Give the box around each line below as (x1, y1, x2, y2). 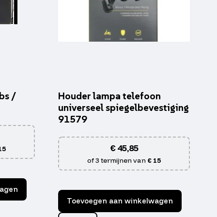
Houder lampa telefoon (58, 90, 161, 103)
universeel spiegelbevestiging (58, 101, 189, 114)
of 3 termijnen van (87, 156, 147, 165)
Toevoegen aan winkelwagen (67, 196, 173, 206)
